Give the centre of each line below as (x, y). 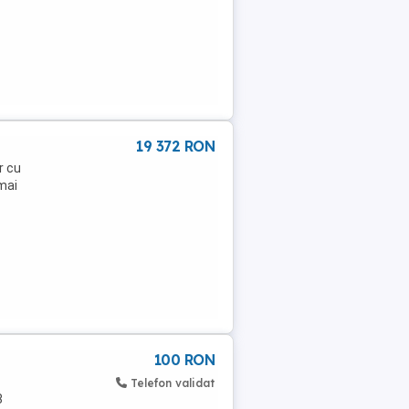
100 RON (184, 360)
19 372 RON (175, 146)
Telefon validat (173, 383)
